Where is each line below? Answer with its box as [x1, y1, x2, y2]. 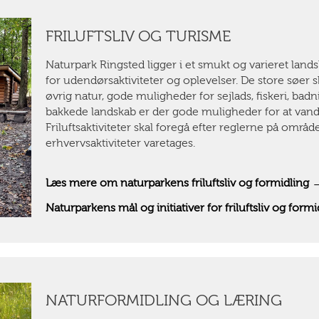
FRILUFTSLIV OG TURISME [45, 26, 235, 46]
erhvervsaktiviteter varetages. [45, 136, 195, 150]
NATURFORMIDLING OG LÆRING [45, 291, 282, 310]
